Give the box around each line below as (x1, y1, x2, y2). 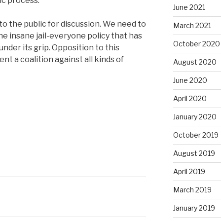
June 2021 (173, 3, 205, 12)
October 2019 (173, 131, 219, 140)
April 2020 (173, 94, 207, 103)
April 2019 (173, 167, 205, 176)
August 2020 (173, 58, 217, 67)
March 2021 (173, 21, 211, 30)
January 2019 (173, 204, 215, 213)
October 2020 (173, 39, 220, 48)
